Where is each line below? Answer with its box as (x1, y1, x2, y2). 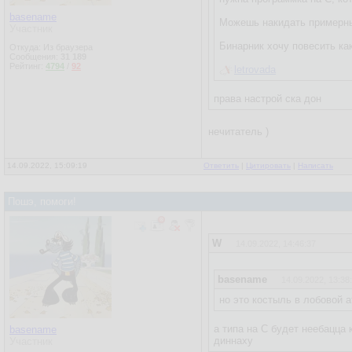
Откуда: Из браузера (9, 42, 93, 52)
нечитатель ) (208, 126, 269, 137)
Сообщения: (9, 52, 60, 61)
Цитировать (246, 161, 291, 170)
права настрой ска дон (214, 93, 321, 104)
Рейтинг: (9, 61, 46, 71)
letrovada (234, 64, 276, 75)
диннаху (214, 335, 253, 346)
